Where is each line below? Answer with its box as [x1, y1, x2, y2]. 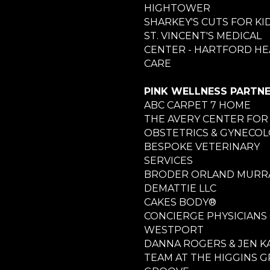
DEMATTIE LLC [144, 182, 216, 194]
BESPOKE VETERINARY [144, 140, 260, 152]
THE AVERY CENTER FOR [144, 113, 268, 125]
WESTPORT [144, 224, 204, 236]
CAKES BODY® [144, 196, 216, 208]
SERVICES [144, 154, 193, 166]
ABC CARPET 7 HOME [144, 99, 251, 111]
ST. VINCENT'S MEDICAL [144, 30, 262, 42]
